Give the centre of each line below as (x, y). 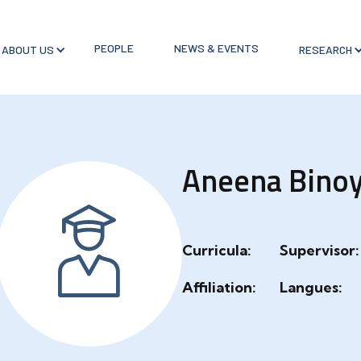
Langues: (311, 287)
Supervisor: (320, 250)
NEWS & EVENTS (216, 48)
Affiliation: (219, 287)
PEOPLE (114, 48)
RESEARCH (325, 50)
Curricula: (217, 250)
